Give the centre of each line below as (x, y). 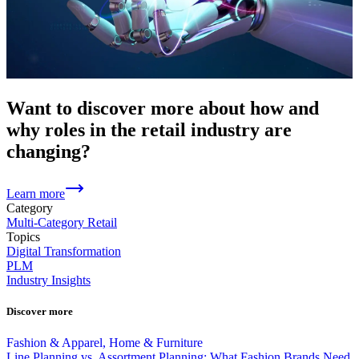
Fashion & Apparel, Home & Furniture (105, 342)
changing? (48, 151)
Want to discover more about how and (163, 108)
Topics (23, 236)
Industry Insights (48, 280)
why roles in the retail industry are (149, 129)
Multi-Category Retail (62, 222)
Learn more (36, 193)
